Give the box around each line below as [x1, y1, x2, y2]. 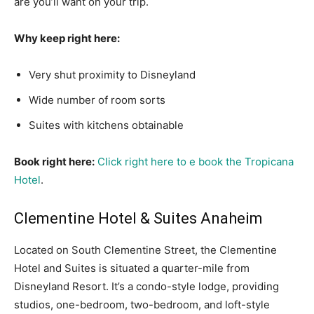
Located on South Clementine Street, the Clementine [14, 243, 277, 257]
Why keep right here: [14, 32, 120, 46]
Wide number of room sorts [29, 93, 165, 107]
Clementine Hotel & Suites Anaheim [14, 210, 263, 228]
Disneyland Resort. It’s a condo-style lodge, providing [14, 280, 279, 294]
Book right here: [14, 155, 95, 169]
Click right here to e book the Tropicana [97, 155, 294, 169]
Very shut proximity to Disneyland [29, 68, 196, 82]
